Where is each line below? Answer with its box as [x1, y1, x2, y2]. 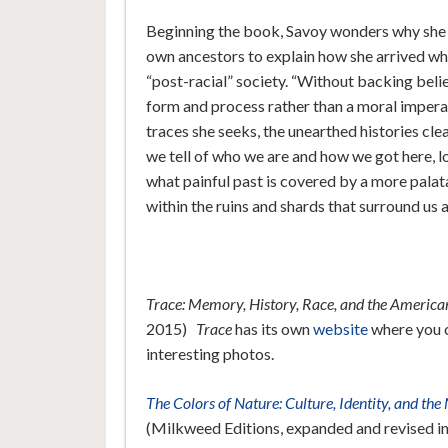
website [312, 319, 368, 339]
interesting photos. [145, 344, 274, 364]
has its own [231, 319, 313, 339]
